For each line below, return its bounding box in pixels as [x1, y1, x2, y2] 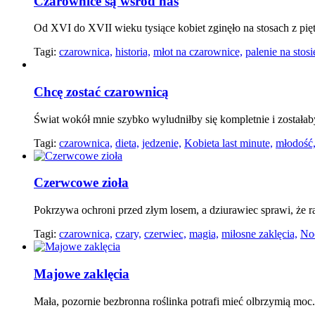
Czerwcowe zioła [34, 175, 129, 191]
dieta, [115, 136, 139, 149]
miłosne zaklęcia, [221, 228, 297, 240]
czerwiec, [144, 228, 186, 240]
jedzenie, [142, 136, 181, 149]
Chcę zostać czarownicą [34, 84, 169, 100]
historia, [115, 46, 150, 58]
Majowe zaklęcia [34, 266, 129, 281]
